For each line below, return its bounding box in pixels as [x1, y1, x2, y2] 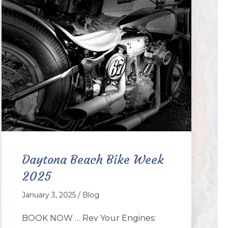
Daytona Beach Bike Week [21, 152, 164, 168]
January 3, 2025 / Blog [21, 190, 99, 200]
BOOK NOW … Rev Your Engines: [21, 213, 156, 223]
